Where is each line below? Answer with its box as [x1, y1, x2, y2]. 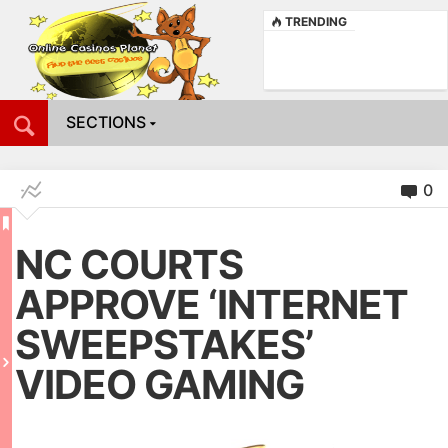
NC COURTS [15, 240, 243, 289]
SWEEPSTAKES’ [15, 320, 313, 369]
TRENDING [285, 14, 347, 29]
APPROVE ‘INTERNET [15, 280, 408, 329]
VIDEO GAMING [15, 360, 304, 409]
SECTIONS [66, 112, 146, 132]
